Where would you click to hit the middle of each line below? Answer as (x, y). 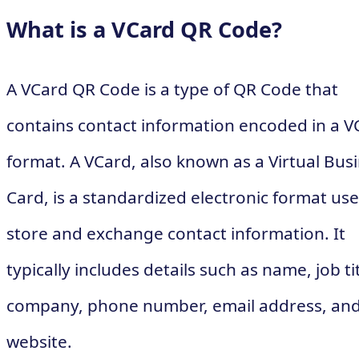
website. (39, 341)
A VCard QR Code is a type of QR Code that (172, 89)
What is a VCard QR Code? (144, 29)
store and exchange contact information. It (176, 233)
